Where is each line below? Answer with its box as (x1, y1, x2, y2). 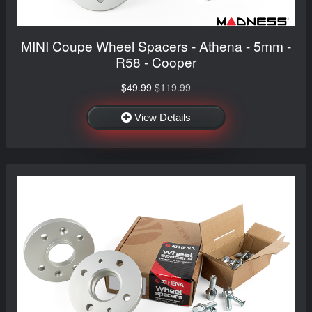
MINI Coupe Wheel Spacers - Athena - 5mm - (21, 36, 291, 55)
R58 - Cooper (116, 52, 196, 71)
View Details (134, 111, 191, 123)
